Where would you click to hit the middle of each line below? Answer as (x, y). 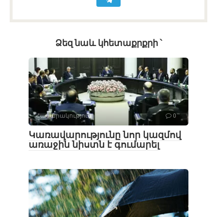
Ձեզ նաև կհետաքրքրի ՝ (108, 43)
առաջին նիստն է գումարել (94, 144)
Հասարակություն (64, 116)
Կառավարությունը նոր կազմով (105, 135)
